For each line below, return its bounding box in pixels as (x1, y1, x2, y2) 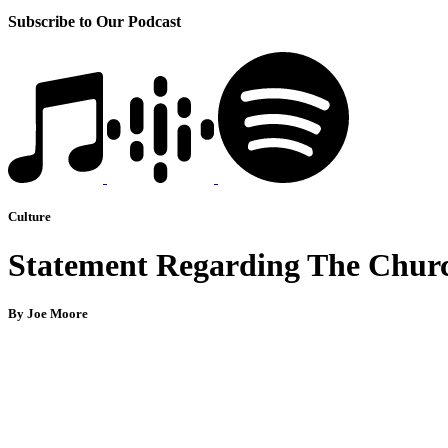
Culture (8, 209, 51, 225)
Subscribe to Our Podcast (8, 12, 181, 30)
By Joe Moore (8, 306, 88, 322)
